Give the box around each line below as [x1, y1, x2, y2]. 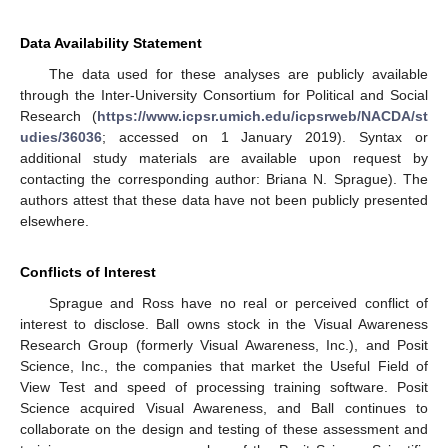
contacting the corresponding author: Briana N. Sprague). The [20, 171, 428, 188]
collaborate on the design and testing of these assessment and [20, 421, 428, 438]
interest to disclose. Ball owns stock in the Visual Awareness [20, 316, 428, 333]
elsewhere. [20, 213, 89, 230]
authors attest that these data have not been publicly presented [20, 192, 428, 209]
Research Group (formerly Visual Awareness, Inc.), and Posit [20, 337, 428, 354]
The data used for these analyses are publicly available [48, 66, 428, 83]
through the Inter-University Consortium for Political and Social [20, 87, 428, 104]
